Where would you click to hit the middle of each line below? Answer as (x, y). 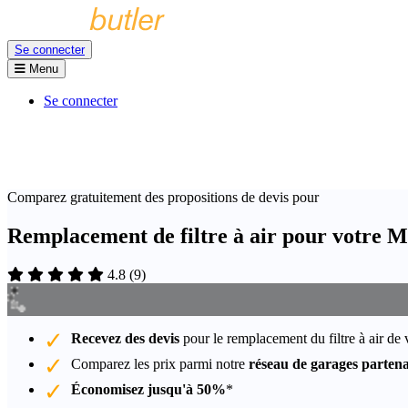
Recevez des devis (125, 338)
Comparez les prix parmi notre (160, 363)
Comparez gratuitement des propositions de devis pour (163, 197)
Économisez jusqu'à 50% (148, 389)
